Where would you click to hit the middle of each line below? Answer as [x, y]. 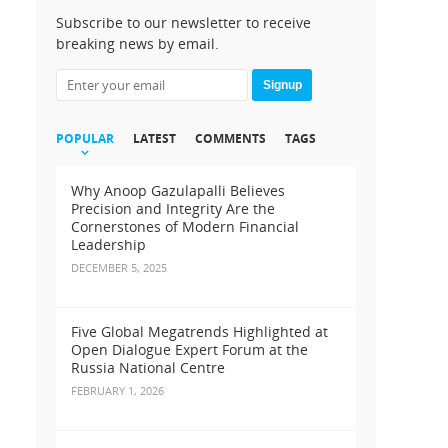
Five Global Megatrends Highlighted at [199, 332]
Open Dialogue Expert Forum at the [189, 350]
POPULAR [85, 139]
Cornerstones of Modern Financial [185, 227]
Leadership [108, 245]
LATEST [154, 139]
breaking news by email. [137, 43]
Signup [282, 85]
